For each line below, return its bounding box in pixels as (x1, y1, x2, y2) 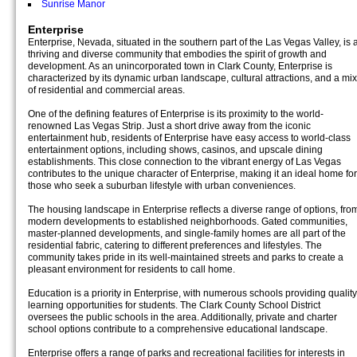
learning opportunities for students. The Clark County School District (28, 300, 320, 311)
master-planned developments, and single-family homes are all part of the (28, 228, 346, 239)
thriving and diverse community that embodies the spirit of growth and (28, 49, 327, 60)
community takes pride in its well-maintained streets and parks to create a (28, 252, 343, 263)
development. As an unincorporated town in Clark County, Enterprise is (28, 61, 332, 72)
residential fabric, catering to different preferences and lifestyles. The (28, 240, 322, 251)
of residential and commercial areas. (28, 84, 185, 96)
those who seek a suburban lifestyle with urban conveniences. (28, 180, 296, 191)
